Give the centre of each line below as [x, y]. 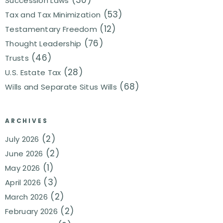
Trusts [17, 58]
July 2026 [22, 139]
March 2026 [26, 197]
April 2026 [23, 183]
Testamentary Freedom [51, 29]
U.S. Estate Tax [33, 72]
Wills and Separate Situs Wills [61, 87]
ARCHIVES [27, 121]
